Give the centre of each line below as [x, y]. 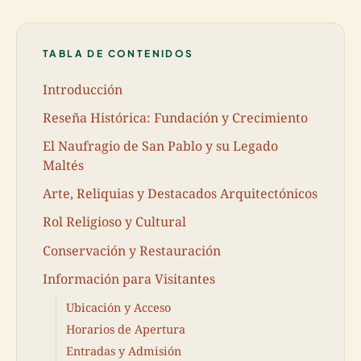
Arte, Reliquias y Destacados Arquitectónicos [180, 194]
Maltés [63, 165]
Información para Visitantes [129, 278]
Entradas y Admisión [124, 351]
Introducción [83, 89]
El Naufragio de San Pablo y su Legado [160, 145]
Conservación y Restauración [132, 250]
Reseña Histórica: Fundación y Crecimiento [175, 117]
